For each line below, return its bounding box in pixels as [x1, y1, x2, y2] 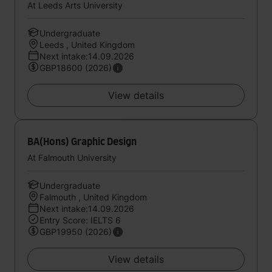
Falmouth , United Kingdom [39, 192, 147, 202]
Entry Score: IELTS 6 [39, 215, 121, 225]
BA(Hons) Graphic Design [27, 137, 137, 147]
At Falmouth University [27, 152, 117, 163]
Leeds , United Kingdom [39, 39, 135, 50]
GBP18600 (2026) [39, 63, 112, 73]
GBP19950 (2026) [39, 226, 112, 237]
